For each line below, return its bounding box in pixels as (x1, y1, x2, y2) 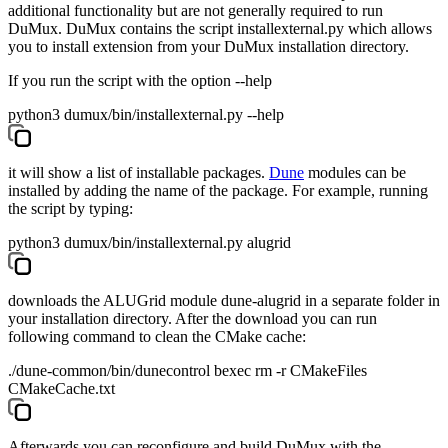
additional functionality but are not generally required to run (8, 2, 383, 20)
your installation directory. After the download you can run (8, 310, 377, 328)
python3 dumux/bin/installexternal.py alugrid (8, 234, 291, 252)
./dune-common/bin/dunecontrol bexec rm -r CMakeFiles (8, 362, 367, 380)
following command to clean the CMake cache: (8, 328, 306, 346)
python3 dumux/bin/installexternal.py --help (8, 106, 284, 124)
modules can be (304, 164, 406, 182)
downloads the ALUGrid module (8, 292, 221, 310)
